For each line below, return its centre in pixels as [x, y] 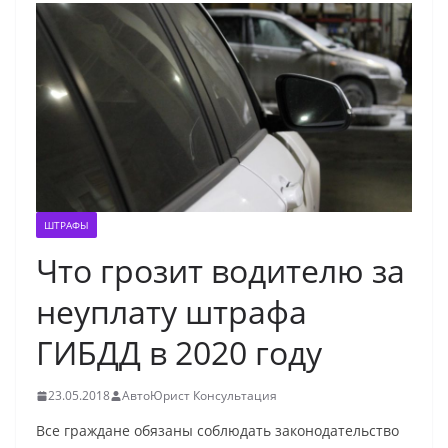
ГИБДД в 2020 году [179, 353]
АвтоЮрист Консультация [199, 396]
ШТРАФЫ [66, 225]
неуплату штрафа [171, 312]
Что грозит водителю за [220, 271]
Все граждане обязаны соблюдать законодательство [217, 431]
